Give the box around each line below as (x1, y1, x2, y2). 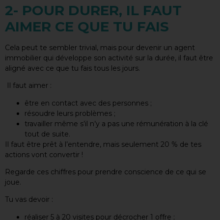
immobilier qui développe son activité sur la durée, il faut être (5, 53, 213, 62)
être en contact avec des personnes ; (25, 98, 152, 108)
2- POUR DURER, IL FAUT (5, 1, 182, 19)
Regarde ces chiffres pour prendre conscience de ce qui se (5, 167, 206, 177)
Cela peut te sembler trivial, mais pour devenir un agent (5, 43, 195, 52)
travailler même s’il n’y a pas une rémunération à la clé (25, 119, 208, 128)
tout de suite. (25, 129, 70, 138)
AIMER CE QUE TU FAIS (5, 18, 169, 35)
